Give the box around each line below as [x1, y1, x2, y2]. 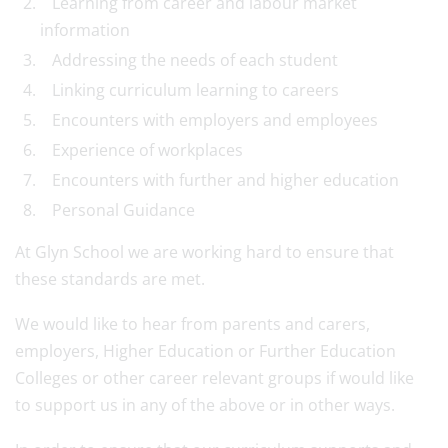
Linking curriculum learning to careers [40, 79, 339, 101]
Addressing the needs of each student [40, 49, 338, 71]
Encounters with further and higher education [40, 169, 399, 191]
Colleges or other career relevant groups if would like [15, 367, 414, 389]
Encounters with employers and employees [40, 109, 378, 131]
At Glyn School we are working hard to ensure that [15, 241, 394, 263]
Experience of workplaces [40, 139, 243, 161]
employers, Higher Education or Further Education [15, 340, 396, 362]
